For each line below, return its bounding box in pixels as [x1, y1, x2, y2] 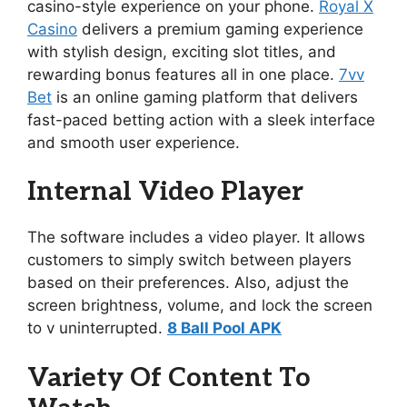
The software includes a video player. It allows [27, 228, 365, 246]
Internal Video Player [27, 176, 303, 208]
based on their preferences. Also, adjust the [27, 273, 349, 292]
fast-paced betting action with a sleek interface [27, 110, 375, 129]
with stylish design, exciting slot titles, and [27, 42, 336, 61]
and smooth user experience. [27, 133, 240, 152]
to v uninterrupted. [27, 319, 167, 337]
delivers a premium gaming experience [77, 19, 363, 38]
